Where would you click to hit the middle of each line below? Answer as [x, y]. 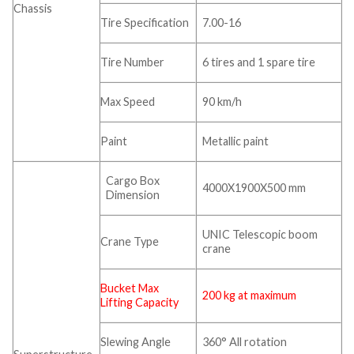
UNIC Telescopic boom [260, 235]
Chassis [33, 9]
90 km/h [222, 102]
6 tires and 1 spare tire [259, 62]
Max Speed [128, 102]
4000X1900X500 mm [254, 188]
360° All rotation [245, 342]
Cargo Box [133, 181]
